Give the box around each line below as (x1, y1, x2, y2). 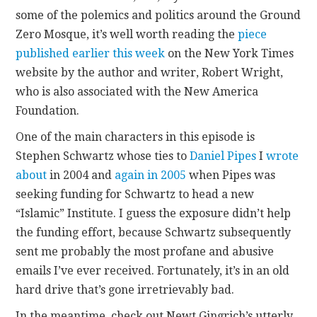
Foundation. (16, 103, 80, 117)
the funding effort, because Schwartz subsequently (16, 225, 292, 239)
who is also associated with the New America (16, 84, 259, 98)
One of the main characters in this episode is (16, 129, 255, 144)
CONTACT (34, 24, 98, 39)
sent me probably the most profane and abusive (16, 244, 275, 258)
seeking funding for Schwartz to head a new (16, 187, 255, 201)
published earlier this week (16, 46, 166, 60)
